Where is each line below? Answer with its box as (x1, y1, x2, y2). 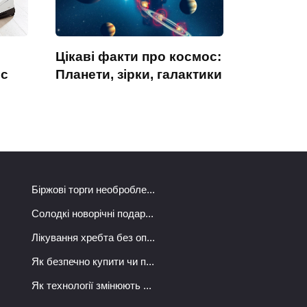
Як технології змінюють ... (32, 280, 151, 292)
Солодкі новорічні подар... (32, 208, 153, 220)
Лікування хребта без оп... (32, 232, 155, 244)
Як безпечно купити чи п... (32, 256, 154, 268)
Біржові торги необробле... (32, 184, 155, 196)
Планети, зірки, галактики (56, 66, 222, 82)
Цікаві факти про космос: (56, 49, 221, 64)
